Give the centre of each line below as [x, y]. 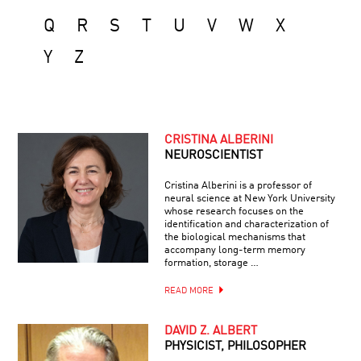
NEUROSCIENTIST [213, 156]
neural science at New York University [249, 198]
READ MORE [189, 291]
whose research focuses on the [234, 211]
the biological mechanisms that [234, 237]
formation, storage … [211, 263]
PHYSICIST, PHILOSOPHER [235, 346]
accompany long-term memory [234, 250]
